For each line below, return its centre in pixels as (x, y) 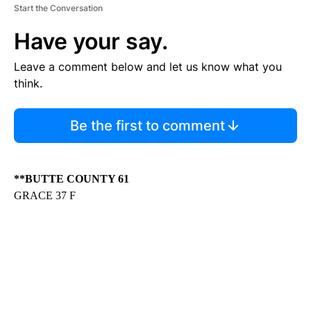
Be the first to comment (147, 125)
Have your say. (91, 41)
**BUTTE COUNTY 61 (72, 178)
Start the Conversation (58, 8)
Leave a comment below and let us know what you (148, 66)
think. (28, 83)
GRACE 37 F (45, 195)
